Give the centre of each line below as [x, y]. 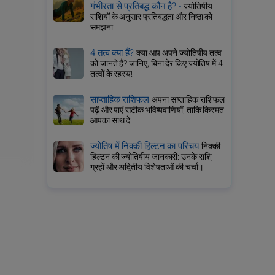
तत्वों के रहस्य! [111, 74]
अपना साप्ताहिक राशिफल [188, 100]
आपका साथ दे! [111, 121]
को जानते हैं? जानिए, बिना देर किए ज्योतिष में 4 [157, 64]
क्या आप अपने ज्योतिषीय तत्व [179, 53]
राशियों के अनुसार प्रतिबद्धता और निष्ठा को [152, 17]
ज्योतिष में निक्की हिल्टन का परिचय [146, 146]
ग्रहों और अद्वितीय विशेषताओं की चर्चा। [147, 167]
